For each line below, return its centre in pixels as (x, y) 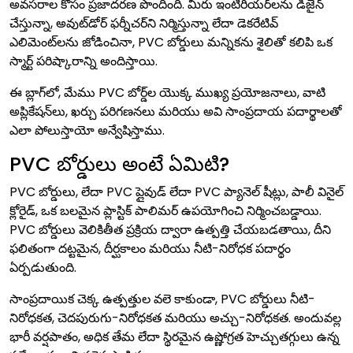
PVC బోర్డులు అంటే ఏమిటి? (119, 164)
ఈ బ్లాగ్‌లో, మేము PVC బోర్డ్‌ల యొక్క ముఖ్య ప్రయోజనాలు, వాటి (167, 93)
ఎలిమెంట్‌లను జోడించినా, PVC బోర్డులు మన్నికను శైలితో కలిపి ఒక (171, 42)
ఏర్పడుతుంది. (43, 268)
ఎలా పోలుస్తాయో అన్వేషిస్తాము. (87, 130)
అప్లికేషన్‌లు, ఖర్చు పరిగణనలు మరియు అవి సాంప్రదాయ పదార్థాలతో (176, 111)
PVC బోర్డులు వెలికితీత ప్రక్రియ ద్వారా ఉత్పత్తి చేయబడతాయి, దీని (170, 230)
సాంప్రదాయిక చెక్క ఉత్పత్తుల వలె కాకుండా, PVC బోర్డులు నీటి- (162, 299)
